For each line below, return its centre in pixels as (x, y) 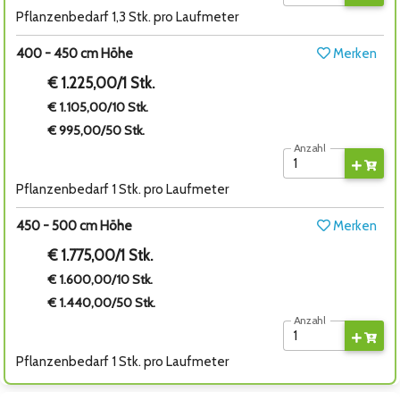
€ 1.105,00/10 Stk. (99, 108)
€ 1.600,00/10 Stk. (101, 279)
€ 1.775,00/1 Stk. (101, 255)
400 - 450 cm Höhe (75, 54)
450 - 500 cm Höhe (74, 225)
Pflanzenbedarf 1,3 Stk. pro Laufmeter (127, 17)
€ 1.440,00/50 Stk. (102, 302)
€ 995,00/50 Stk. (97, 131)
